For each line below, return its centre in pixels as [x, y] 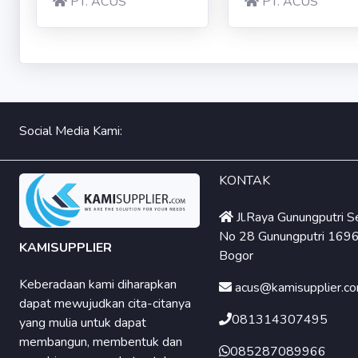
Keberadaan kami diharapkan [98, 284]
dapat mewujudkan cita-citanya [105, 303]
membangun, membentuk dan [101, 342]
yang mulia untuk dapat [83, 322]
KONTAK [245, 181]
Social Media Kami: [71, 131]
